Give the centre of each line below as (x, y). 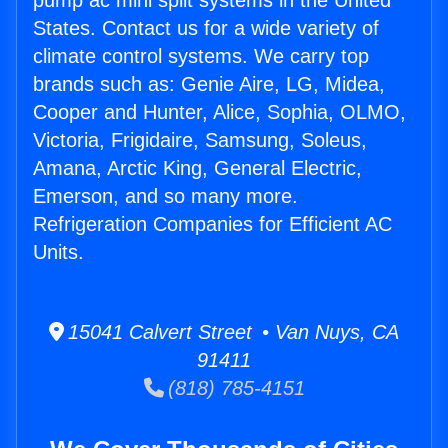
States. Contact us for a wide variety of (206, 28)
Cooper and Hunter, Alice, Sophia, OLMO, (219, 112)
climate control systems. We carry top (201, 56)
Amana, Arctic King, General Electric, (197, 168)
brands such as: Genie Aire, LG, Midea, (209, 84)
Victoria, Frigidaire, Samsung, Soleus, (200, 140)
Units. (58, 252)
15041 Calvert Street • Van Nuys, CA (231, 332)
